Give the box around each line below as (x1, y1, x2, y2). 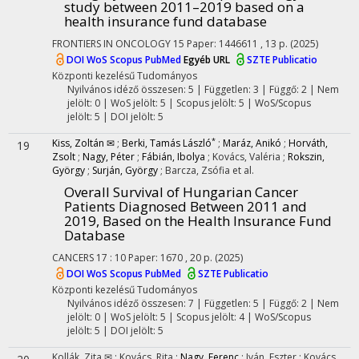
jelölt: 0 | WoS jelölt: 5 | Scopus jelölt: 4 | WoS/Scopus (67, 310, 311, 324)
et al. (232, 163, 254, 177)
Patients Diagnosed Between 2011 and (64, 197, 307, 216)
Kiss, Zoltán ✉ (52, 136, 115, 150)
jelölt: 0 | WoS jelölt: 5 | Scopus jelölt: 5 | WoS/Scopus (67, 96, 311, 110)
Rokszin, (288, 150, 325, 163)
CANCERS (52, 251, 94, 264)
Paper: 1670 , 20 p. (128, 251, 215, 264)
